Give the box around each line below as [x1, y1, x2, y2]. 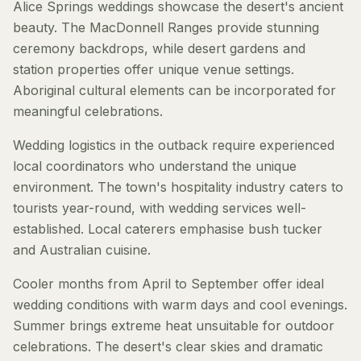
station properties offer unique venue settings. [13, 61, 294, 77]
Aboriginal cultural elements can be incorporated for [13, 82, 336, 98]
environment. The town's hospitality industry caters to [13, 179, 343, 195]
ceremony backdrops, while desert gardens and [13, 40, 305, 56]
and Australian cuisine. [13, 242, 151, 258]
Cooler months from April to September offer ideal [13, 276, 324, 292]
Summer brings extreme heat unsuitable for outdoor [13, 317, 334, 334]
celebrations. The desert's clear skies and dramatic [13, 338, 323, 355]
